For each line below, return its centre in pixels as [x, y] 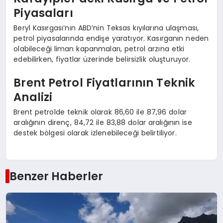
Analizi [33, 97]
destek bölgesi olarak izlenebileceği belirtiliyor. [95, 133]
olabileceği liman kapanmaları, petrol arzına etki [99, 49]
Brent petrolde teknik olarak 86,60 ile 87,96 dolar [100, 112]
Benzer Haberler [56, 176]
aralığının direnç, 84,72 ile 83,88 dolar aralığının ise [103, 122]
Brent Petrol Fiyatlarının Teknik [105, 83]
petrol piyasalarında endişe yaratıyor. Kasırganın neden [111, 38]
